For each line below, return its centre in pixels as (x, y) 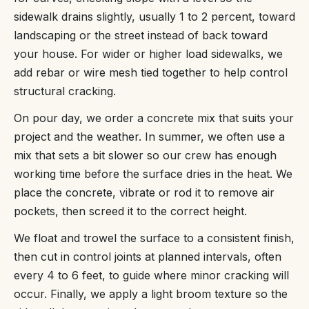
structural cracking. (65, 91)
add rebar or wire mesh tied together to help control (151, 72)
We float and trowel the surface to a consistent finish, (154, 238)
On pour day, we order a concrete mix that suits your (154, 118)
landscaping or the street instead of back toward (141, 35)
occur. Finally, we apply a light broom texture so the (151, 294)
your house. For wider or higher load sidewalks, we (148, 54)
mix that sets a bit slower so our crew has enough (145, 155)
